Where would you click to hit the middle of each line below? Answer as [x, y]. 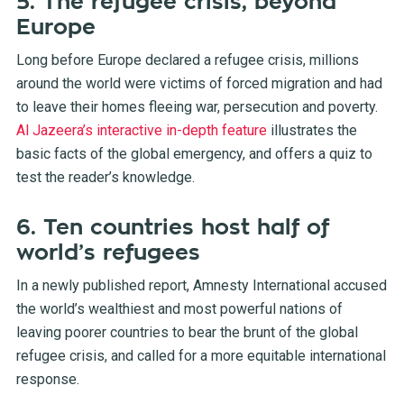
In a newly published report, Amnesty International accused [201, 285]
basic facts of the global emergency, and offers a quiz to [194, 153]
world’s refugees [108, 252]
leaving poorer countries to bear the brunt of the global [187, 332]
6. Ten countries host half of [172, 227]
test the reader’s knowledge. [105, 177]
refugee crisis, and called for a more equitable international [201, 355]
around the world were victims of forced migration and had [199, 83]
